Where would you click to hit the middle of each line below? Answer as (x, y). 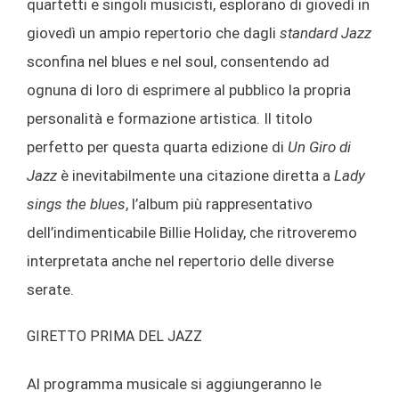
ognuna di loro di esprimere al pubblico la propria (189, 90)
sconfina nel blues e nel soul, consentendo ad (178, 62)
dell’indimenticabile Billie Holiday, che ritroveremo (192, 233)
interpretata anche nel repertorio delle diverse (180, 261)
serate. (50, 290)
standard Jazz (326, 33)
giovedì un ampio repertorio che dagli (153, 33)
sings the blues (76, 204)
